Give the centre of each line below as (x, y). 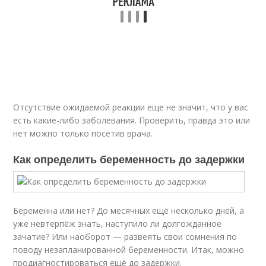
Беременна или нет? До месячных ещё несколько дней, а (129, 210)
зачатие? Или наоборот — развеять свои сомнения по (125, 237)
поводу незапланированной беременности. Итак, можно (129, 250)
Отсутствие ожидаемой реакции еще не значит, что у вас (131, 107)
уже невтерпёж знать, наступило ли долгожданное (118, 224)
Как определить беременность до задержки (129, 159)
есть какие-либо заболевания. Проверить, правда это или (132, 120)
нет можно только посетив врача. (83, 133)
